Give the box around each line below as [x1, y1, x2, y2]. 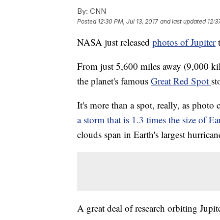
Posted [77, 17, 98, 25]
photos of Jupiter [152, 35, 216, 48]
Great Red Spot [151, 74, 211, 87]
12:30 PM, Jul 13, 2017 [98, 17, 158, 25]
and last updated [160, 17, 206, 25]
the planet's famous [77, 74, 151, 87]
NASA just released [77, 35, 152, 48]
